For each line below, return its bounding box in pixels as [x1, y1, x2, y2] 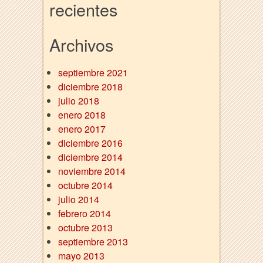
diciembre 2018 [58, 80, 123, 94]
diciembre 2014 [58, 150, 123, 164]
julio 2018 [58, 94, 99, 108]
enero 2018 [58, 108, 106, 122]
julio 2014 [58, 193, 99, 207]
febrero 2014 [58, 207, 111, 221]
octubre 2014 [58, 178, 113, 193]
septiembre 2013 [58, 235, 128, 249]
